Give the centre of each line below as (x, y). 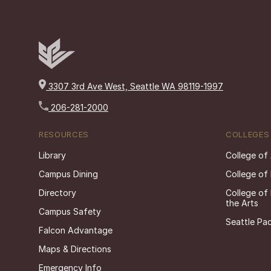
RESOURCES (64, 134)
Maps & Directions (75, 249)
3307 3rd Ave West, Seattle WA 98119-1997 (135, 87)
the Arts (242, 203)
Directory (57, 192)
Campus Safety (70, 211)
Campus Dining (68, 174)
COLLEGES (248, 134)
